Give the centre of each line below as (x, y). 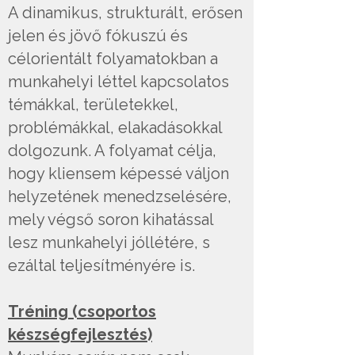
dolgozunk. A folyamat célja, (112, 151)
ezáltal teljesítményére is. (101, 265)
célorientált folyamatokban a (113, 59)
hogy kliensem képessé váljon (118, 174)
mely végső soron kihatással (111, 219)
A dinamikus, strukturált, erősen (125, 13)
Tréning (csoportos (82, 311)
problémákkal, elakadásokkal (115, 128)
